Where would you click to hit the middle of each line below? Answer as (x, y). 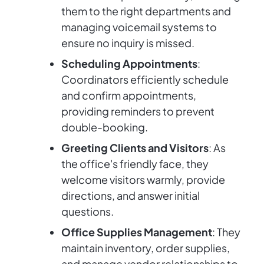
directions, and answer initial (131, 196)
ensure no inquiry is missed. (128, 43)
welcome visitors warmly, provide (143, 180)
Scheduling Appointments (129, 64)
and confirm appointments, (129, 95)
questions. (88, 212)
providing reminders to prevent (138, 111)
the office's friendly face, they (135, 164)
